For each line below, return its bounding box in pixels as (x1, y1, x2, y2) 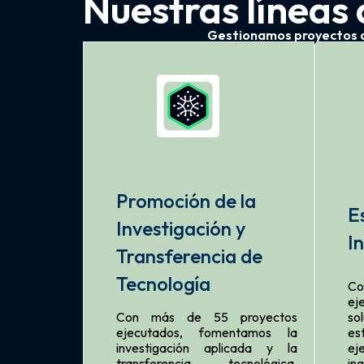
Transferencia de (116, 243, 262, 268)
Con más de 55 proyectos (116, 308, 297, 325)
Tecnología (116, 271, 210, 296)
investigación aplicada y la (116, 339, 297, 356)
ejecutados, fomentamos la (116, 323, 297, 340)
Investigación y (116, 215, 245, 240)
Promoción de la (116, 188, 256, 213)
